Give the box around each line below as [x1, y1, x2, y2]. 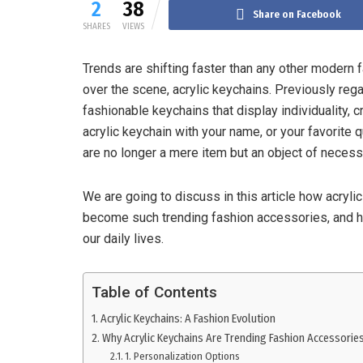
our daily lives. [83, 230, 164, 246]
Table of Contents [92, 283, 217, 302]
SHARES [83, 20, 110, 32]
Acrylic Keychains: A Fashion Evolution [100, 310, 275, 326]
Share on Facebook [252, 7, 341, 20]
